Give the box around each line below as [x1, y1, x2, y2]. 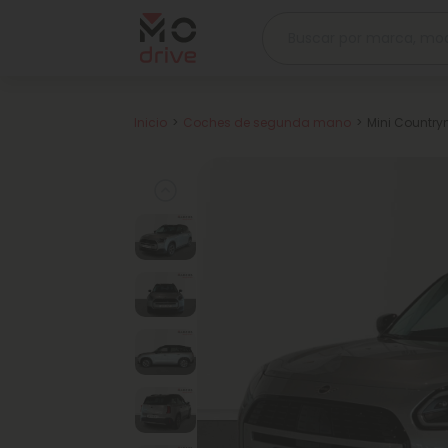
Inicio [134, 114, 167, 131]
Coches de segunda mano [183, 114, 351, 131]
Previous [159, 179, 226, 203]
